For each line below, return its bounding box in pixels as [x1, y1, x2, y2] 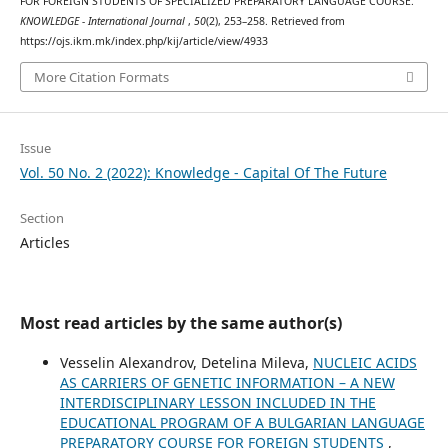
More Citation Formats [33, 67, 169, 86]
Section [19, 208, 64, 227]
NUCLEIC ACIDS [312, 352, 417, 372]
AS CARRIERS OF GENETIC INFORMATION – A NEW [59, 372, 395, 392]
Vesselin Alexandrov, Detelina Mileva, [59, 352, 313, 372]
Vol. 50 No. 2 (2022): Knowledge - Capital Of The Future [19, 162, 387, 182]
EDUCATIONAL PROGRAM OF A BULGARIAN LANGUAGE [59, 412, 425, 432]
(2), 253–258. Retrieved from [205, 14, 345, 29]
